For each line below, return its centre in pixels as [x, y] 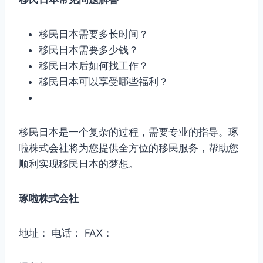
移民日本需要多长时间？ [94, 34]
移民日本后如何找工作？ [94, 65]
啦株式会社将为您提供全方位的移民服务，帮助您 [129, 148]
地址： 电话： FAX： [66, 233]
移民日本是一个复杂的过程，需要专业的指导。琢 [129, 132]
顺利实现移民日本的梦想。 [79, 163]
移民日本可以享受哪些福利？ [104, 81]
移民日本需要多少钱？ [89, 50]
